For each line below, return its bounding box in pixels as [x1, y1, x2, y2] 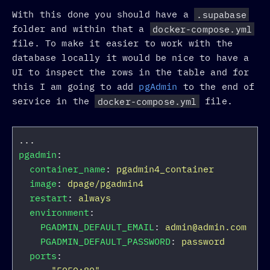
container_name [30, 163, 105, 175]
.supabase [196, 8, 246, 20]
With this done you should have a [12, 8, 194, 20]
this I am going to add [12, 81, 139, 93]
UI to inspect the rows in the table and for [12, 66, 250, 78]
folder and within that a [12, 23, 150, 35]
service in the [12, 95, 95, 107]
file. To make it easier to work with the [12, 37, 233, 49]
